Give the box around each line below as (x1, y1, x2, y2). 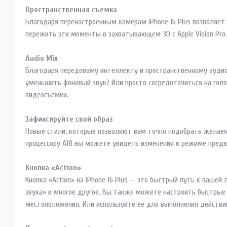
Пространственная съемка (25, 5, 117, 14)
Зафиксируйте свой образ (25, 115, 113, 124)
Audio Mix (25, 54, 58, 63)
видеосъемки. (25, 90, 68, 99)
